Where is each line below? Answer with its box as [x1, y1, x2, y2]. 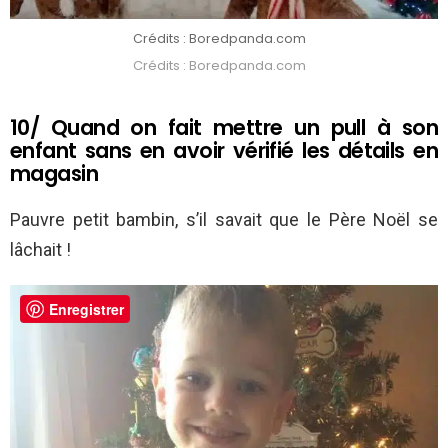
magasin [10, 159, 99, 189]
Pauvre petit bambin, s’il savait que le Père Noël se [10, 209, 438, 231]
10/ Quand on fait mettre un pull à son [10, 113, 438, 143]
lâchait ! [10, 239, 71, 261]
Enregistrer [49, 299, 124, 320]
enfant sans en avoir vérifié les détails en [10, 136, 438, 166]
